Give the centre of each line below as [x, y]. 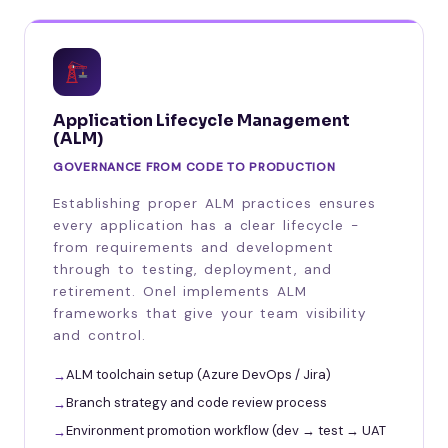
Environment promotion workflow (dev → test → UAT [226, 430]
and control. [99, 335]
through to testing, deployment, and [192, 269]
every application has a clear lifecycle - [206, 225]
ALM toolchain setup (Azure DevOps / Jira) [198, 374]
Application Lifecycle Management [201, 120]
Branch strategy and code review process [196, 402]
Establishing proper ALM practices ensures [214, 203]
